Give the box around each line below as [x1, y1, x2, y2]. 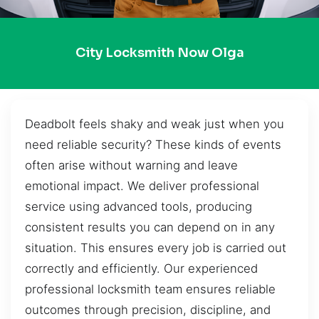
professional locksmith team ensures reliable [25, 281, 276, 296]
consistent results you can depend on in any [25, 219, 275, 234]
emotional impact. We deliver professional [25, 178, 259, 193]
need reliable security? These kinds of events [25, 137, 281, 152]
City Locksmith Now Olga [75, 45, 244, 61]
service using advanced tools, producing [25, 199, 252, 214]
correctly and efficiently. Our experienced [25, 261, 258, 276]
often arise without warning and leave [25, 157, 238, 172]
